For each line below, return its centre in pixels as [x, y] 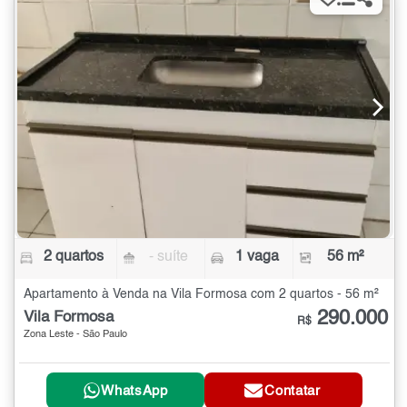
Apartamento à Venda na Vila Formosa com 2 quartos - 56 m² [201, 294]
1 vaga [257, 257]
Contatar [293, 391]
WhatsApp [134, 391]
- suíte [169, 257]
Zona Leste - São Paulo [75, 334]
